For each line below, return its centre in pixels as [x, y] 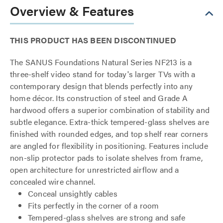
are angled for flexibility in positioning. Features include [109, 146]
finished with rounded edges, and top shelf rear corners [109, 134]
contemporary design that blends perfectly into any [102, 86]
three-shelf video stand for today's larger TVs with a [103, 74]
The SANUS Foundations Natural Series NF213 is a [101, 62]
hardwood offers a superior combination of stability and [110, 110]
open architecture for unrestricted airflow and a [95, 169]
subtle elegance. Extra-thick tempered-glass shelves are [110, 122]
